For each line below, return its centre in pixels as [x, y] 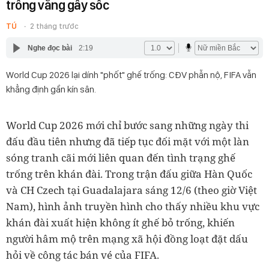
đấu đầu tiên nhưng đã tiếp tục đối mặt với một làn [128, 141]
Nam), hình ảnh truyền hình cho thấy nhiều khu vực [133, 206]
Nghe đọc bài [50, 48]
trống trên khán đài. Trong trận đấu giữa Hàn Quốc [129, 174]
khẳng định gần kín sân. [51, 89]
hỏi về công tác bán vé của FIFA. [83, 255]
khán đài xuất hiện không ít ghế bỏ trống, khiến [120, 222]
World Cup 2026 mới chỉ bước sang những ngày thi [127, 125]
